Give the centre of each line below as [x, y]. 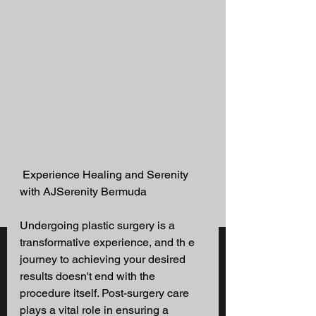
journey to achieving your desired [104, 260]
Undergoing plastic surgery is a [99, 226]
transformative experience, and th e [109, 243]
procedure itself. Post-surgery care [106, 293]
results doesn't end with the [89, 276]
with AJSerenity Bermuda [85, 192]
